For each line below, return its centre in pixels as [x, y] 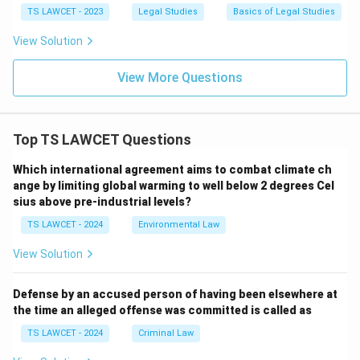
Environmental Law [179, 225]
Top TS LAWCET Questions [102, 139]
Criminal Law [166, 333]
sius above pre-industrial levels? [102, 202]
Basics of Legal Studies [284, 12]
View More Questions [180, 78]
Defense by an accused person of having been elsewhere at [175, 294]
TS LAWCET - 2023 [65, 12]
